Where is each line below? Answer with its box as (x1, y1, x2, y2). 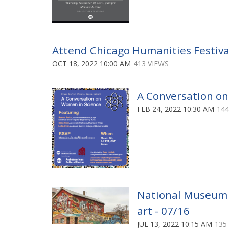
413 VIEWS (133, 58, 169, 68)
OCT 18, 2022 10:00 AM (52, 58, 131, 68)
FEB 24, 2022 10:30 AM (137, 104, 214, 114)
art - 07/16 (137, 203, 190, 218)
